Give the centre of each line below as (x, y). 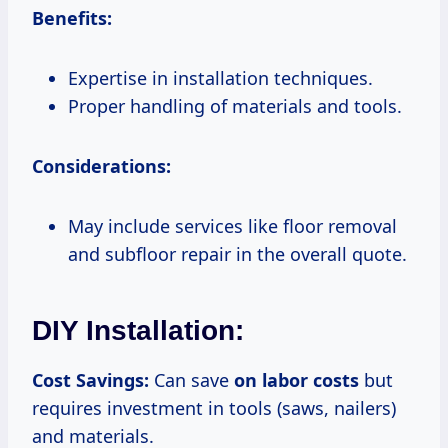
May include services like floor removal (232, 225)
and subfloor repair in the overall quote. (237, 253)
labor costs (310, 379)
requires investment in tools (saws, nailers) (214, 407)
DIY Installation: (138, 330)
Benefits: (72, 17)
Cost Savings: (90, 379)
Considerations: (101, 165)
